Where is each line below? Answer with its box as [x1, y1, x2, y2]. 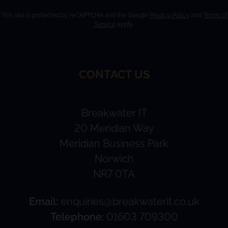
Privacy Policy [149, 11, 189, 19]
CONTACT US [78, 67, 150, 81]
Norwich [94, 152, 134, 165]
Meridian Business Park [60, 137, 168, 150]
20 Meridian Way [74, 122, 154, 134]
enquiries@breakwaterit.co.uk [60, 195, 199, 208]
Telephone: [50, 210, 104, 223]
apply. [116, 20, 133, 28]
